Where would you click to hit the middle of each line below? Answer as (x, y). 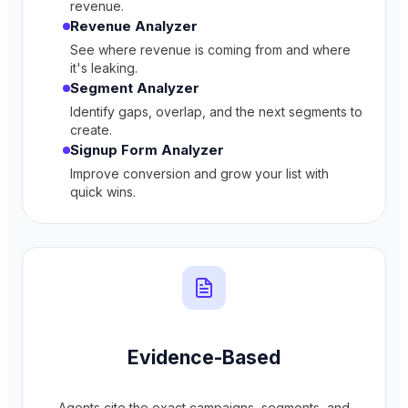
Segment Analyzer (135, 88)
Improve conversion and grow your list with (199, 174)
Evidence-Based (204, 358)
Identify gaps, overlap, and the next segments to (216, 112)
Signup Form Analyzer (147, 150)
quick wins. (103, 192)
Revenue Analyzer (134, 26)
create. (91, 130)
